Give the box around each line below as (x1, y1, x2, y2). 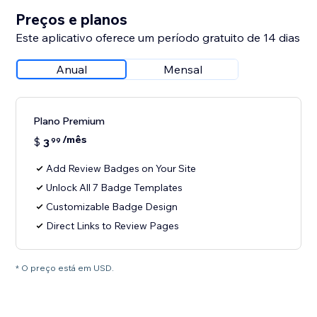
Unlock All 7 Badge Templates (46, 181, 183, 195)
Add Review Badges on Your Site (46, 162, 197, 175)
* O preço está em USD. (16, 263, 115, 274)
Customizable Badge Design (46, 200, 178, 214)
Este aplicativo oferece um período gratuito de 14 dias (16, 30, 301, 45)
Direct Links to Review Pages (46, 219, 180, 233)
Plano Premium (33, 115, 105, 128)
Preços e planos (16, 10, 128, 29)
